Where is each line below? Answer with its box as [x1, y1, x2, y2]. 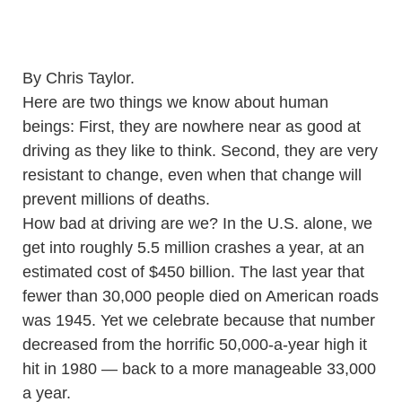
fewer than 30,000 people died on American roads [22, 287, 379, 305]
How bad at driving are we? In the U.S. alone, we [22, 214, 372, 232]
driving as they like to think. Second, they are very [22, 142, 378, 160]
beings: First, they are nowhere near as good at [22, 118, 361, 135]
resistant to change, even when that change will [22, 166, 362, 184]
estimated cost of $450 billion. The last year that [22, 263, 364, 281]
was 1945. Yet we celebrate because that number [22, 311, 375, 329]
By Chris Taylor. [22, 69, 135, 87]
